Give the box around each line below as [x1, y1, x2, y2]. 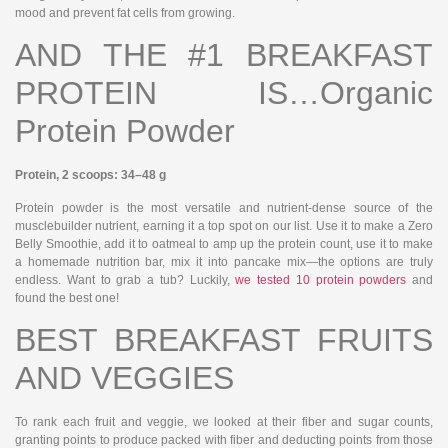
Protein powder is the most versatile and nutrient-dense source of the [15, 200, 433, 215]
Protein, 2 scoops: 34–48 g [15, 168, 166, 183]
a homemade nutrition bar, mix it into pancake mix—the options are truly [15, 254, 433, 269]
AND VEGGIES [15, 359, 234, 396]
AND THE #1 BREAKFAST [15, 37, 433, 74]
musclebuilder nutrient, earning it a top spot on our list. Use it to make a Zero [15, 218, 433, 233]
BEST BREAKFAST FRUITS [15, 321, 433, 358]
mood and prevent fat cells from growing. [15, 5, 235, 20]
